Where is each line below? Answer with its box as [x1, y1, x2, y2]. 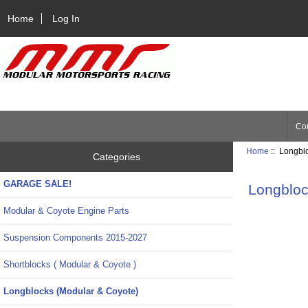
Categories [93, 151, 141, 163]
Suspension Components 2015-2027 [3, 232, 147, 243]
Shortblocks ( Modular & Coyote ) [3, 259, 136, 270]
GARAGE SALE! [3, 179, 71, 190]
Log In [52, 12, 80, 24]
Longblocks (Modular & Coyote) [3, 286, 138, 297]
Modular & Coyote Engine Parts [3, 206, 129, 217]
